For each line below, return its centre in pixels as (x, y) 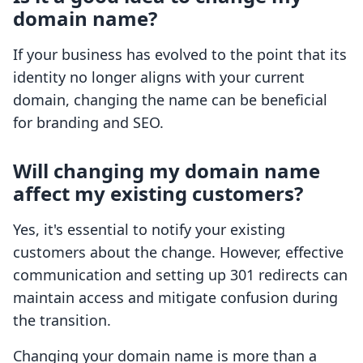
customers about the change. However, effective (178, 252)
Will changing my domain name (167, 171)
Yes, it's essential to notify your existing (149, 230)
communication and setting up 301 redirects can (180, 275)
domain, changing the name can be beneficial (170, 100)
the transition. (62, 320)
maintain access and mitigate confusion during (175, 298)
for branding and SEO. (88, 123)
